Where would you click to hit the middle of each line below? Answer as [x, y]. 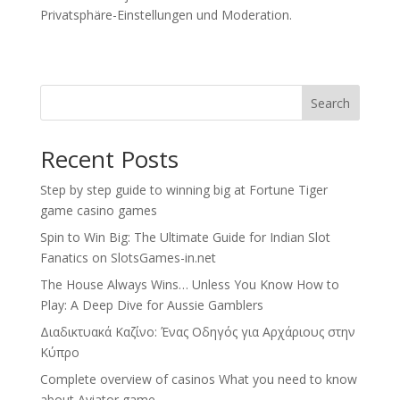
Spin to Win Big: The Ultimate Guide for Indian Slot [185, 237]
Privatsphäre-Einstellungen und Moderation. [166, 15]
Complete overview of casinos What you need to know [198, 379]
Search [331, 103]
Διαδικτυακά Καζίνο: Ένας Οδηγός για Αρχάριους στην [197, 332]
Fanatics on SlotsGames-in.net [128, 258]
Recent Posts [109, 159]
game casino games [98, 210]
